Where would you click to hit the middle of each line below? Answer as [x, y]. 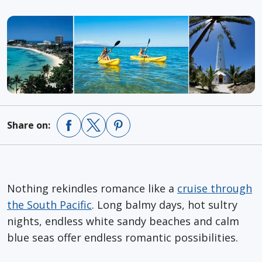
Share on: [29, 125]
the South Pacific [49, 204]
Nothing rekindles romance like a [92, 188]
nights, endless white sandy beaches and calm [123, 221]
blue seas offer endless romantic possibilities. [123, 237]
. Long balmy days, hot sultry [165, 204]
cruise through [215, 188]
